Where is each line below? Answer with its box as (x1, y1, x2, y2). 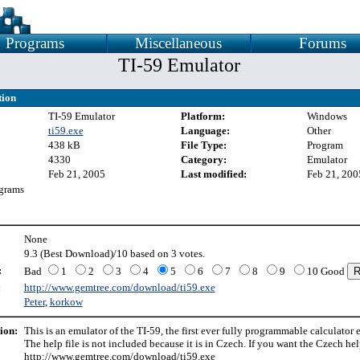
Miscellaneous (135, 35, 222, 51)
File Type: (180, 139, 227, 151)
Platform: (180, 110, 225, 122)
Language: (180, 125, 230, 137)
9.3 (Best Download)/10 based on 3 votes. (23, 247, 205, 260)
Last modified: (180, 168, 247, 180)
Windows (306, 110, 347, 122)
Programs (5, 35, 64, 51)
